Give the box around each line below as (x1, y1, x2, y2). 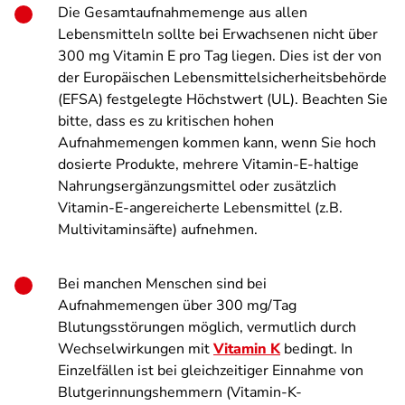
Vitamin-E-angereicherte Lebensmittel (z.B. (58, 198, 343, 218)
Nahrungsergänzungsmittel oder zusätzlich (58, 176, 336, 196)
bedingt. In (280, 339, 353, 359)
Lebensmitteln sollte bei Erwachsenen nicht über (58, 24, 378, 44)
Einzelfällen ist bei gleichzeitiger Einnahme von (58, 361, 363, 381)
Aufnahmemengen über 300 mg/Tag (58, 296, 297, 316)
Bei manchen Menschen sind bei (58, 274, 267, 294)
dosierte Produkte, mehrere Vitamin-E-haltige (58, 155, 359, 174)
